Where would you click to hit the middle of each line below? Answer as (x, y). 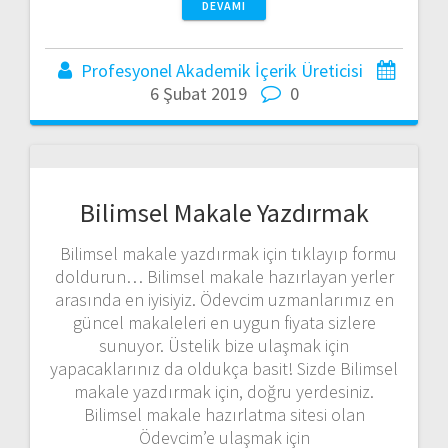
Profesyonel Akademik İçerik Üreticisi (222, 71)
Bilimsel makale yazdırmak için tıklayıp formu (224, 254)
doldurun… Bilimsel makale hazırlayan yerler (224, 277)
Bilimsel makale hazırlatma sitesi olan (224, 415)
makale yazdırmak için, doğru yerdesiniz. (224, 392)
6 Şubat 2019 (198, 94)
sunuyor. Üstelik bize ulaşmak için (224, 346)
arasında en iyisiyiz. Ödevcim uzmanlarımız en (224, 300)
